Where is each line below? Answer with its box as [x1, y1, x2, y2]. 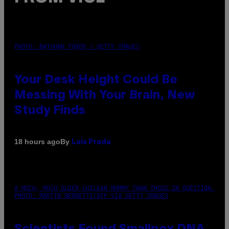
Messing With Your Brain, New [14, 89, 195, 101]
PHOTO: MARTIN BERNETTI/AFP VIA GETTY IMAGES [14, 192, 168, 199]
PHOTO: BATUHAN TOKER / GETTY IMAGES [14, 42, 140, 50]
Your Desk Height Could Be [14, 74, 177, 86]
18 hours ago [14, 138, 60, 146]
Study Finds [14, 105, 85, 117]
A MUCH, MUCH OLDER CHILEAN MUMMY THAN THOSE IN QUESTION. [14, 184, 215, 192]
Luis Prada [72, 139, 111, 146]
